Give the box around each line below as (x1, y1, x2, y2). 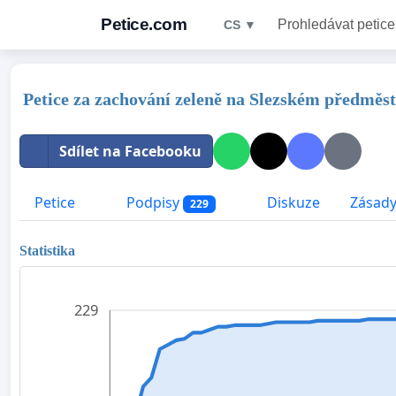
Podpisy (123, 193, 183, 212)
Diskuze (263, 193, 320, 212)
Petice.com (101, 15, 187, 34)
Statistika (19, 242, 75, 258)
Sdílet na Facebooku (59, 141, 202, 161)
